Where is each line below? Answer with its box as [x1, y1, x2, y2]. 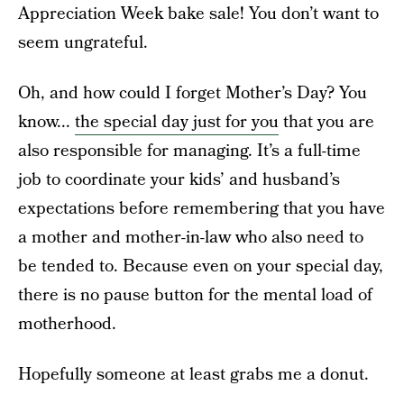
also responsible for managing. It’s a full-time [18, 139, 361, 163]
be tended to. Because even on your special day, [18, 254, 383, 279]
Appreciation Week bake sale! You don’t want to [18, 2, 379, 26]
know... [18, 110, 75, 134]
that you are [279, 110, 374, 134]
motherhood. [18, 312, 116, 336]
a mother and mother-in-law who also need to [18, 225, 363, 250]
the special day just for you [75, 110, 279, 134]
